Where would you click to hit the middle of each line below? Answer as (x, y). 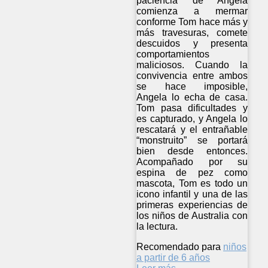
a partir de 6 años (173, 257)
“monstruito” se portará (192, 140)
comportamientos (173, 54)
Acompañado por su (192, 162)
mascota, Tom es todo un (192, 183)
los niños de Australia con (192, 215)
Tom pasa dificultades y (192, 108)
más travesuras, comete (192, 32)
